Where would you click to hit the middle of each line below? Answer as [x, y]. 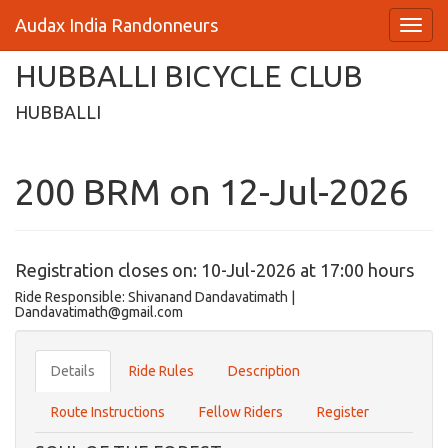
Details [73, 371]
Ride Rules [161, 371]
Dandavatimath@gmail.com [99, 312]
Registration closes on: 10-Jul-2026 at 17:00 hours [214, 270]
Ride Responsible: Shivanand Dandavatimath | [155, 297]
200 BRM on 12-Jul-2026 [212, 191]
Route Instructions [108, 412]
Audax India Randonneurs [116, 25]
